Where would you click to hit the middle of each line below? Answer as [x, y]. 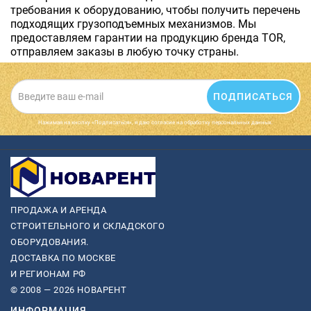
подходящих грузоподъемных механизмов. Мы [133, 24]
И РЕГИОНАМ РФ [48, 274]
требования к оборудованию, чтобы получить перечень [155, 10]
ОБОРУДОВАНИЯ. [50, 242]
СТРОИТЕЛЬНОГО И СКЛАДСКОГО [88, 226]
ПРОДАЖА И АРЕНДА [59, 210]
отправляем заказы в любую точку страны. [125, 51]
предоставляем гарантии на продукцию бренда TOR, [148, 37]
